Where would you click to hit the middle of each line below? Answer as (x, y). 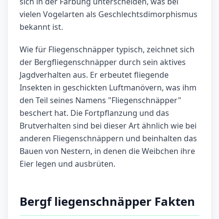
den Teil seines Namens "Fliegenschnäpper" (100, 100)
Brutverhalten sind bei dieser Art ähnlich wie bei (108, 126)
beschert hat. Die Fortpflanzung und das (94, 113)
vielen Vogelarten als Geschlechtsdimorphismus (109, 14)
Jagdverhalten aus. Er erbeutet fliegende (94, 75)
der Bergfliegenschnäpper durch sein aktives (103, 62)
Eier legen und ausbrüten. (67, 164)
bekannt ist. (41, 27)
